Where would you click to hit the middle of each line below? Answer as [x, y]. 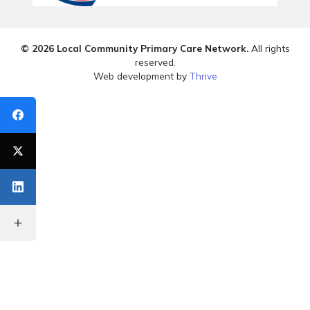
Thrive [203, 76]
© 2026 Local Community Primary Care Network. [134, 48]
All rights [269, 48]
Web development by [141, 76]
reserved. [155, 62]
